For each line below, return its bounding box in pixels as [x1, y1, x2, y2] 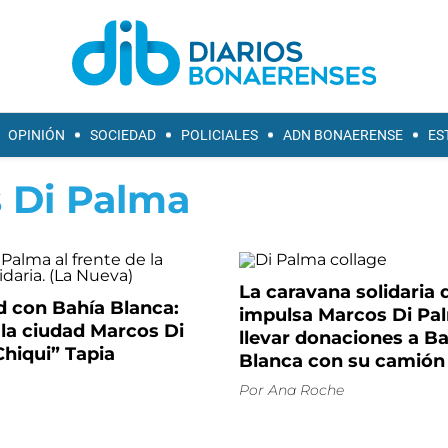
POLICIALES [181, 127, 258, 143]
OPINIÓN [8, 127, 65, 143]
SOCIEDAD [90, 127, 156, 143]
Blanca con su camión [238, 350, 445, 372]
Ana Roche [267, 381, 344, 399]
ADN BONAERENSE [283, 127, 403, 143]
